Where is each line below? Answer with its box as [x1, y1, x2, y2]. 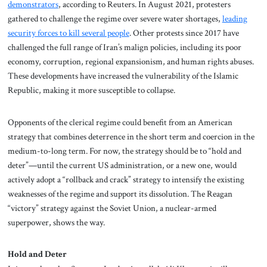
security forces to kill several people [7, 26, 129, 39]
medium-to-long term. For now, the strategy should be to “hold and [7, 144, 241, 157]
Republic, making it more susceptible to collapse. [7, 83, 175, 96]
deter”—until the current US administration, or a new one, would [7, 159, 237, 171]
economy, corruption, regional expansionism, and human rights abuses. [7, 55, 254, 67]
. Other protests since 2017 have [129, 26, 239, 39]
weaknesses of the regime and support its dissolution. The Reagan [7, 187, 232, 200]
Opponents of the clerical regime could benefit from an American [7, 116, 232, 128]
